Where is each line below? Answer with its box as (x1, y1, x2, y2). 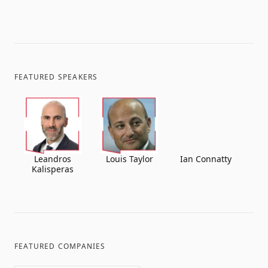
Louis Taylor (105, 153, 153, 165)
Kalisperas (32, 163, 74, 175)
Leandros (34, 153, 71, 165)
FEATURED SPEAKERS (14, 72, 98, 82)
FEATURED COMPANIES (14, 241, 106, 251)
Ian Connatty (180, 153, 232, 165)
